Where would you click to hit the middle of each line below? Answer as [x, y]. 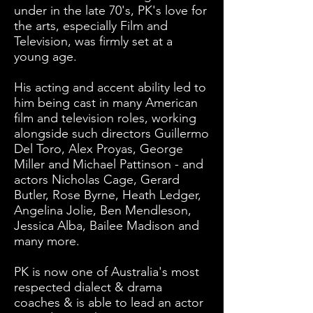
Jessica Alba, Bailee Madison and [107, 226]
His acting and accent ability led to [110, 87]
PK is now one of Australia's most [107, 272]
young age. [45, 57]
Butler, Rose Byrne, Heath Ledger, [108, 195]
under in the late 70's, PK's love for [110, 10]
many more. [47, 241]
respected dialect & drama [88, 287]
